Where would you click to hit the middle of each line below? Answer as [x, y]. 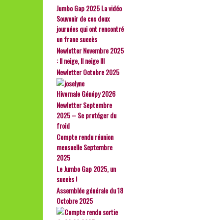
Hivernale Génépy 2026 [86, 94]
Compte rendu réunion [85, 137]
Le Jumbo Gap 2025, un [86, 169]
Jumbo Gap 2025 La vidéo [89, 8]
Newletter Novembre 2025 [90, 50]
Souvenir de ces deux [83, 18]
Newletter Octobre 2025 [88, 72]
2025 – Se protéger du [86, 115]
